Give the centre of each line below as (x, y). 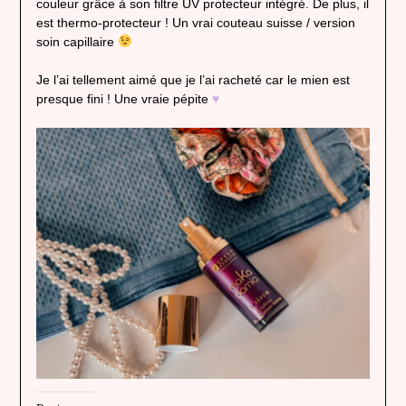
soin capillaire (77, 41)
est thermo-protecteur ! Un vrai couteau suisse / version (195, 22)
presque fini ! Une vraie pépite (124, 98)
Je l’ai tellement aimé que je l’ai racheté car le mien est (193, 79)
